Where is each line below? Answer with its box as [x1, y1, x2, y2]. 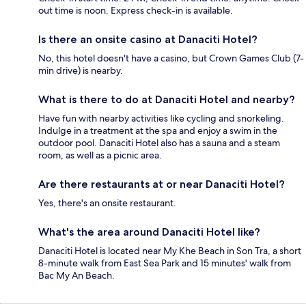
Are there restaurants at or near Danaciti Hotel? [38, 177, 285, 191]
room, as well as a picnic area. [38, 148, 162, 161]
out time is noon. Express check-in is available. [38, 3, 233, 16]
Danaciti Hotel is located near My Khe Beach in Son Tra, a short [38, 244, 301, 257]
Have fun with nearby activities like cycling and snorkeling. [38, 111, 284, 124]
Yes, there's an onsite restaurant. [38, 196, 176, 209]
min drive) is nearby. [38, 64, 123, 76]
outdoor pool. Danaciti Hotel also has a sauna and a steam [38, 136, 280, 149]
